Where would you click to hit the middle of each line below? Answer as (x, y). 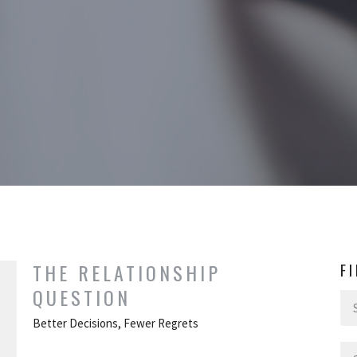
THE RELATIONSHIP (126, 273)
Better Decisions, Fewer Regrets (115, 324)
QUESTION (81, 298)
